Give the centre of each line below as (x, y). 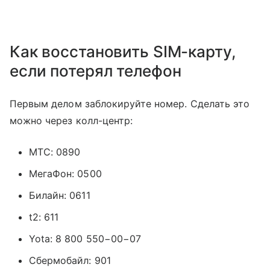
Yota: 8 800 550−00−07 (85, 238)
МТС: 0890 (55, 152)
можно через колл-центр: (71, 120)
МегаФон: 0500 (65, 173)
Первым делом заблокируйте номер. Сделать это (130, 103)
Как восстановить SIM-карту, (123, 51)
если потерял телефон (96, 71)
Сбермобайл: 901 (70, 260)
